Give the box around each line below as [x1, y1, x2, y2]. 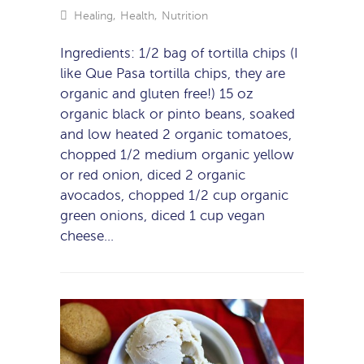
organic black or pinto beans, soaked [60, 106, 295, 122]
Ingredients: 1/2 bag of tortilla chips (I [60, 45, 298, 61]
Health [119, 9, 154, 23]
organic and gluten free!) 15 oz [60, 85, 253, 102]
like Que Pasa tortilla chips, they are [60, 65, 285, 81]
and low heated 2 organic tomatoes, [60, 126, 292, 142]
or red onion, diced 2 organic [60, 167, 245, 183]
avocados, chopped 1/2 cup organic [60, 187, 288, 203]
